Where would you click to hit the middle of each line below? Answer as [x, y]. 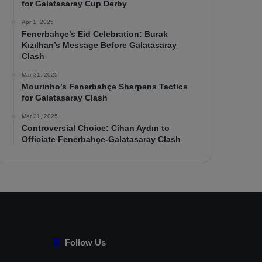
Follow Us [85, 242]
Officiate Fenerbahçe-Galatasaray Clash [101, 139]
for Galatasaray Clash [65, 97]
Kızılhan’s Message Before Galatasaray [99, 45]
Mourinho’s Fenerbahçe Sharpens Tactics [105, 86]
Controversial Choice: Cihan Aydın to [96, 128]
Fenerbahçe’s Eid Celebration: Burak [95, 34]
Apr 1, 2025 [38, 22]
